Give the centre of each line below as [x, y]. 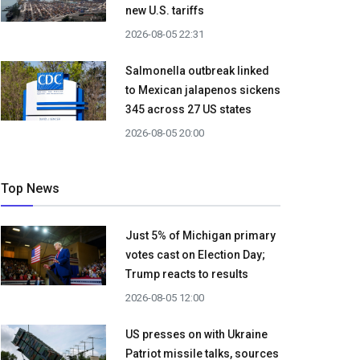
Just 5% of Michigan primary [200, 236]
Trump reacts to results [187, 274]
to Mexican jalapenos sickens [203, 90]
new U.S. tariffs [165, 11]
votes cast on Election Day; [195, 255]
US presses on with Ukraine [196, 335]
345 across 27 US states [188, 110]
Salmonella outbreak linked [197, 71]
